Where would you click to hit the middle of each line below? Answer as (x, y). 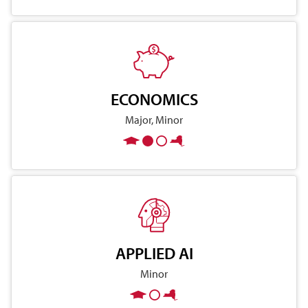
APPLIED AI (154, 253)
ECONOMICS (154, 99)
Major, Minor (154, 120)
